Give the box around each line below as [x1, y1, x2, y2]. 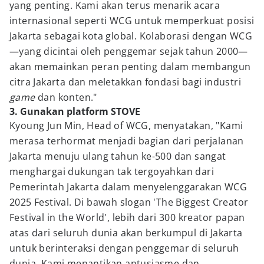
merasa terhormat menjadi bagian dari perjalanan [9, 134, 244, 147]
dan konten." [35, 91, 97, 104]
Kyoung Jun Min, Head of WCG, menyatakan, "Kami [9, 119, 243, 132]
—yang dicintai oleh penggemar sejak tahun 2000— [9, 45, 248, 58]
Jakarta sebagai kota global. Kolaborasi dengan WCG [9, 29, 252, 42]
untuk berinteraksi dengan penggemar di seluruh [9, 242, 239, 255]
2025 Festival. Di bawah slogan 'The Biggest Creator [9, 196, 249, 209]
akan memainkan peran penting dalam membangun [9, 60, 251, 73]
